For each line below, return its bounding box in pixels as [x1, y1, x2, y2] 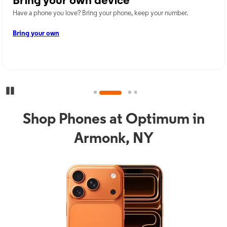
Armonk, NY [73, 131, 154, 147]
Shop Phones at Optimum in [22, 111, 205, 128]
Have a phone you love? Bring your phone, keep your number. [13, 9, 188, 17]
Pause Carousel [14, 86, 58, 94]
